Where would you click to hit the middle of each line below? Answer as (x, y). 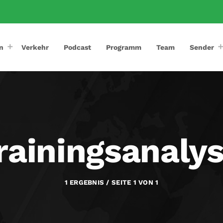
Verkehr (35, 47)
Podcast (78, 47)
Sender (202, 47)
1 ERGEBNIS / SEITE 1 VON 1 (111, 182)
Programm (124, 47)
